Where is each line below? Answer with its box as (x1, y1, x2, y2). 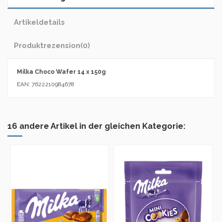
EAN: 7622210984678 (17, 81, 74, 88)
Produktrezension (14, 41, 80, 50)
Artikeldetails (14, 17, 65, 26)
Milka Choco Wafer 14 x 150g (17, 68, 106, 75)
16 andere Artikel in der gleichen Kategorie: (7, 121, 185, 131)
